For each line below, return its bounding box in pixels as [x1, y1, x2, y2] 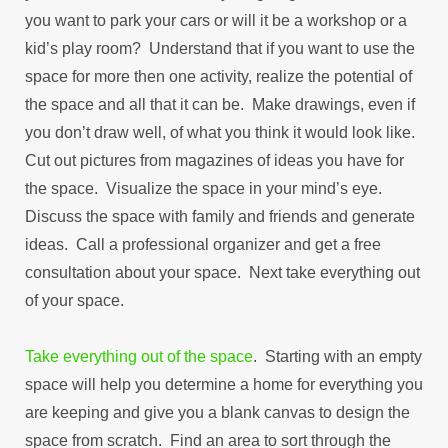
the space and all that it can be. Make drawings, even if [25, 95, 415, 113]
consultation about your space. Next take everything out [25, 263, 420, 281]
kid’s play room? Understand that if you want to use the [25, 39, 415, 57]
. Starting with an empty [253, 347, 422, 365]
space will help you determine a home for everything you [25, 375, 423, 393]
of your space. [25, 291, 124, 309]
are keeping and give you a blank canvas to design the [25, 403, 410, 421]
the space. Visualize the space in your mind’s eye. [25, 179, 386, 197]
